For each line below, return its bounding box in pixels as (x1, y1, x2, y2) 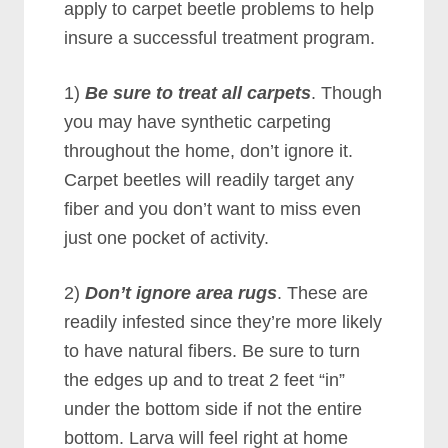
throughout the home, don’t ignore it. (64, 140, 354, 161)
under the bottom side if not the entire (64, 398, 363, 419)
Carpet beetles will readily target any (64, 169, 355, 190)
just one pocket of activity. (64, 227, 270, 248)
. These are (277, 282, 369, 303)
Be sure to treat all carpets (85, 82, 312, 103)
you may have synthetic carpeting (64, 111, 332, 132)
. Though (311, 82, 383, 103)
